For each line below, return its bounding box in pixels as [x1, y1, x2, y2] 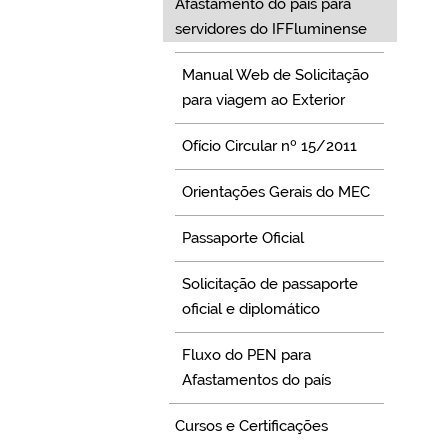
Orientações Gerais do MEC [181, 183, 370, 202]
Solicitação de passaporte [181, 275, 358, 294]
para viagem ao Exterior [181, 91, 345, 110]
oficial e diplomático [181, 300, 320, 319]
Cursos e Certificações [175, 417, 329, 436]
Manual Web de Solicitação [181, 66, 369, 85]
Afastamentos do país [181, 371, 331, 390]
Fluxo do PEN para [181, 346, 311, 365]
